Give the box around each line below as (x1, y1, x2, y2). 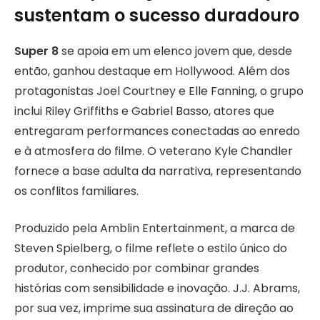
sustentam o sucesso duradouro (14, 3, 299, 27)
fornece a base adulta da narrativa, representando (14, 162, 301, 179)
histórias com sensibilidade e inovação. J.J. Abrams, (14, 280, 300, 297)
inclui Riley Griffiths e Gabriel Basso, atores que (14, 102, 274, 119)
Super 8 (14, 42, 59, 59)
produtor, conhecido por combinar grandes (14, 260, 259, 277)
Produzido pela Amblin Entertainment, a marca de (14, 220, 295, 237)
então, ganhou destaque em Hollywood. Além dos (14, 62, 290, 79)
